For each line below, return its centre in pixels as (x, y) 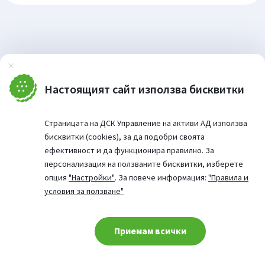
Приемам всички (150, 231)
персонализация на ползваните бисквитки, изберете (144, 164)
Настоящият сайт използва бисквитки (144, 89)
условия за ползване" (84, 191)
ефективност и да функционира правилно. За (129, 150)
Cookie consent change (51, 237)
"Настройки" (92, 177)
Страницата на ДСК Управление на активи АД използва (146, 123)
